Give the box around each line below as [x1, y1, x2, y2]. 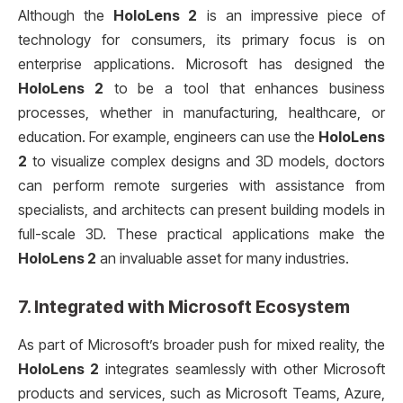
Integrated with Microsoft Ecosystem [34, 296, 350, 318]
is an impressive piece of [197, 7, 385, 25]
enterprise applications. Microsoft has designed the [18, 56, 385, 74]
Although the [18, 7, 114, 25]
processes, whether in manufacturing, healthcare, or [18, 104, 385, 122]
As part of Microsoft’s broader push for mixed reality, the [18, 336, 385, 354]
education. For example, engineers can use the [18, 129, 318, 147]
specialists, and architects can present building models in [18, 201, 385, 219]
